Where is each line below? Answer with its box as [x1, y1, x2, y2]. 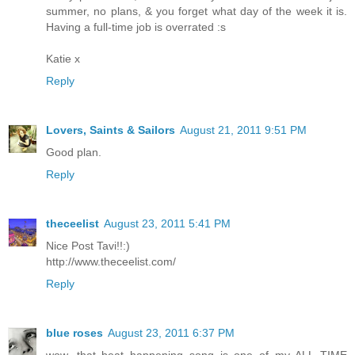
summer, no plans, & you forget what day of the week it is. [46, 5, 347, 18]
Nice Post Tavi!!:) [46, 239, 130, 253]
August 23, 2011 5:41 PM [104, 217, 231, 231]
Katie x [46, 52, 80, 66]
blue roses [46, 326, 103, 340]
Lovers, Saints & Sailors [46, 124, 175, 137]
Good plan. [46, 146, 101, 159]
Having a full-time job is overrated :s [46, 21, 226, 34]
